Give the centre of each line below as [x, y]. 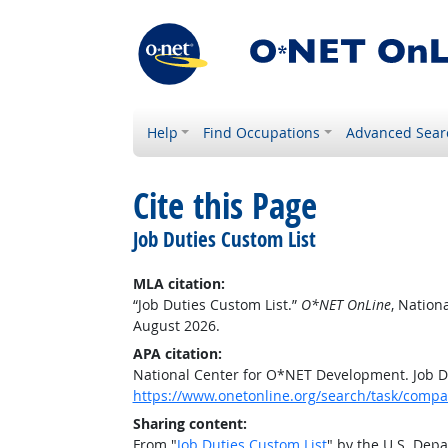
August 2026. [176, 325]
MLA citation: [178, 283]
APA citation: [177, 353]
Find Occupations [262, 132]
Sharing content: [189, 423]
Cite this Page [224, 206]
